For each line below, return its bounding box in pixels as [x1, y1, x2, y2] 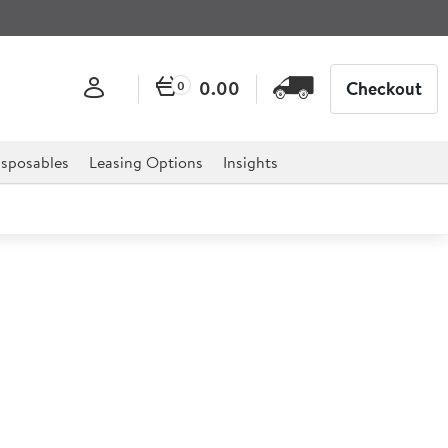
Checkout [346, 75, 422, 101]
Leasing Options [89, 151, 203, 173]
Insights [223, 151, 278, 173]
